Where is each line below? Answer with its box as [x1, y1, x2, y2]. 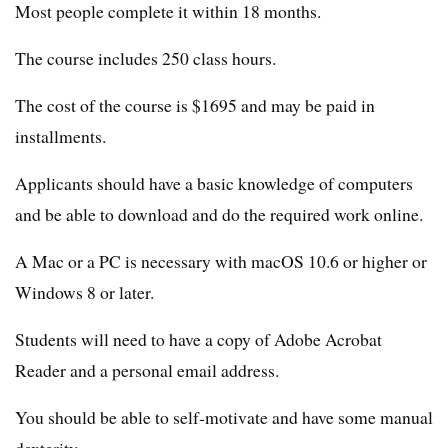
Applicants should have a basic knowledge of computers [15, 171, 413, 196]
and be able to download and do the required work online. [15, 202, 423, 227]
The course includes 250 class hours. [15, 46, 276, 71]
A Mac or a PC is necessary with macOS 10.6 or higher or [15, 249, 427, 274]
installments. [15, 124, 106, 149]
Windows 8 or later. [15, 280, 154, 305]
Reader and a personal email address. [15, 358, 279, 383]
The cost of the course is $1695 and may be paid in [15, 93, 375, 118]
